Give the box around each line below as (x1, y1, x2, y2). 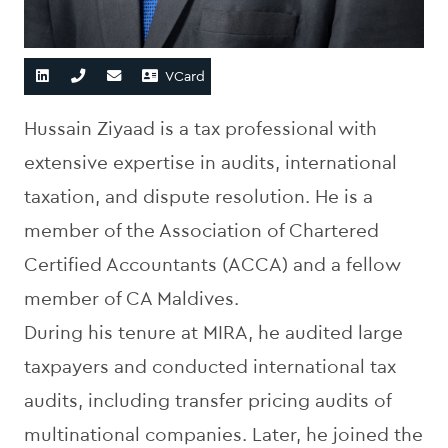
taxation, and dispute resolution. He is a (24, 183, 373, 211)
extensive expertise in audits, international (24, 149, 397, 177)
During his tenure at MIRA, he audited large (24, 319, 403, 347)
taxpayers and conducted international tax (24, 353, 396, 381)
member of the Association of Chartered (24, 217, 379, 245)
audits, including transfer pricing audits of (24, 387, 391, 415)
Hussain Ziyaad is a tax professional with (24, 115, 377, 143)
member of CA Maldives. (24, 285, 239, 313)
